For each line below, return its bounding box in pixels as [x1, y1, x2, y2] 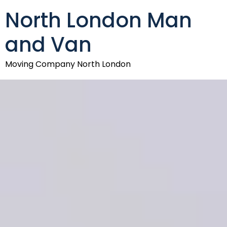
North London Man [5, 6, 192, 34]
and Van [5, 30, 92, 59]
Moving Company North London [5, 58, 131, 70]
